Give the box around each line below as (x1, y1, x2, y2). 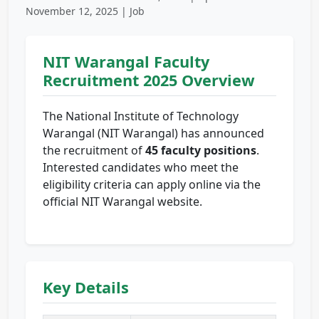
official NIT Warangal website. (43, 194, 202, 210)
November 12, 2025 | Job (26, 4, 145, 19)
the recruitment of (43, 142, 145, 159)
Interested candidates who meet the (43, 159, 239, 176)
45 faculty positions (145, 142, 256, 159)
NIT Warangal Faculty (43, 51, 209, 73)
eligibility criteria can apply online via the (43, 177, 261, 193)
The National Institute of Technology (43, 108, 239, 125)
